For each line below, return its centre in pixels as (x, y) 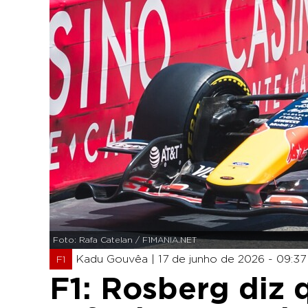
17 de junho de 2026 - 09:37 (232, 259)
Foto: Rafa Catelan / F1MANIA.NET (125, 240)
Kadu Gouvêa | (117, 259)
